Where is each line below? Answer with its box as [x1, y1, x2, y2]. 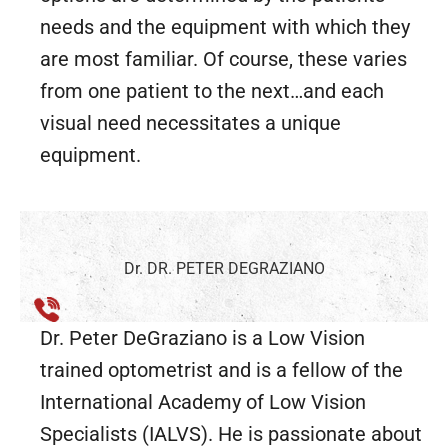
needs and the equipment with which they [40, 14, 410, 39]
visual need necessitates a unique [40, 110, 341, 135]
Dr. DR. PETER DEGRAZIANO [123, 258, 325, 278]
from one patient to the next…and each [40, 78, 384, 103]
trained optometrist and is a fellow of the [40, 358, 403, 383]
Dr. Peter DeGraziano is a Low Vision [40, 326, 365, 351]
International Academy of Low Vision [40, 390, 366, 415]
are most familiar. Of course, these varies [40, 46, 407, 71]
